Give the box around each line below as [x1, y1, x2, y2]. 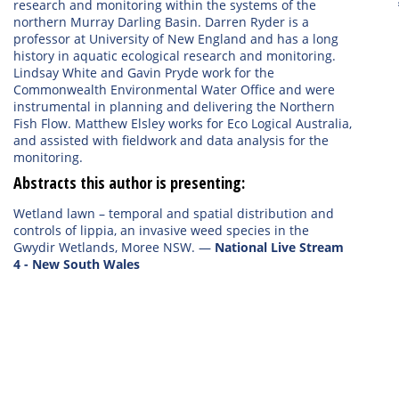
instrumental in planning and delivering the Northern [13, 98, 335, 115]
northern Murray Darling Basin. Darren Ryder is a [13, 13, 309, 30]
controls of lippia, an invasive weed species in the [13, 222, 309, 239]
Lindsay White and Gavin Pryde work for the [13, 64, 274, 81]
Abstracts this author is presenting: [13, 172, 245, 193]
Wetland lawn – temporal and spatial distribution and [13, 205, 334, 222]
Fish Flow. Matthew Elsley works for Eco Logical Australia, [13, 115, 352, 132]
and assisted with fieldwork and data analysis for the [13, 132, 329, 149]
